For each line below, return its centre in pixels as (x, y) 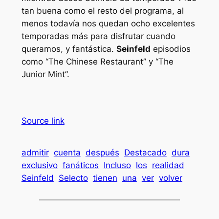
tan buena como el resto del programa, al (102, 11)
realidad (168, 165)
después (102, 152)
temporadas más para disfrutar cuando (98, 36)
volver (170, 178)
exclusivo (39, 165)
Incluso (117, 165)
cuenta (67, 152)
